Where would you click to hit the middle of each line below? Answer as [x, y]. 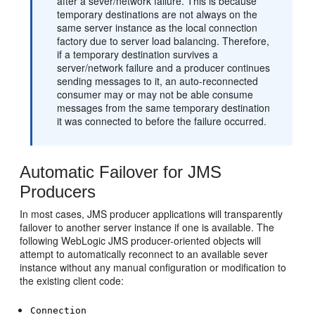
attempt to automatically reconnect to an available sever [144, 254]
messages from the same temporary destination [164, 108]
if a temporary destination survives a [138, 54]
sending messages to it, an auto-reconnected [158, 81]
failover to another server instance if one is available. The [147, 227]
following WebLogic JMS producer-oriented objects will [141, 240]
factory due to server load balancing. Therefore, [163, 41]
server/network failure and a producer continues [164, 67]
